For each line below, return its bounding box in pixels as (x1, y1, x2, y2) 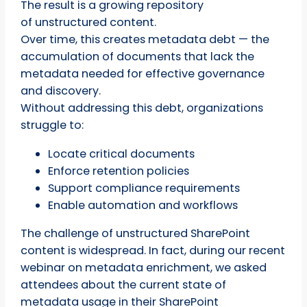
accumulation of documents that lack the (21, 49, 255, 65)
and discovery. (21, 83, 101, 99)
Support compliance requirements (48, 180, 241, 196)
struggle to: (21, 117, 84, 134)
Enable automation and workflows (48, 197, 238, 213)
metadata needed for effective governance (21, 66, 265, 82)
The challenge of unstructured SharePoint (21, 225, 251, 242)
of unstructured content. (21, 14, 157, 31)
